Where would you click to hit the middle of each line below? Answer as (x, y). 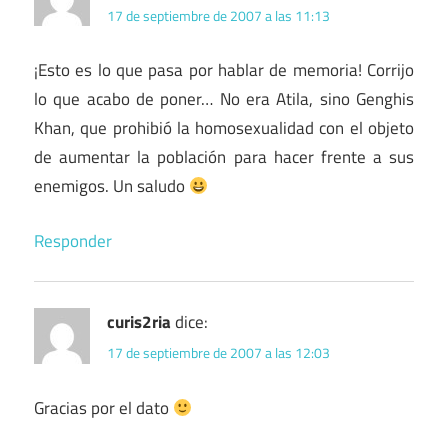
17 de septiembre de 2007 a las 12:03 (218, 353)
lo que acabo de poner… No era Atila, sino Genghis (224, 99)
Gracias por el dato (103, 408)
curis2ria (139, 321)
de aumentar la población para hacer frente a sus (224, 157)
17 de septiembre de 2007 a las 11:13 (218, 15)
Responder (73, 240)
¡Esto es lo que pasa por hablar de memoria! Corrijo (224, 70)
